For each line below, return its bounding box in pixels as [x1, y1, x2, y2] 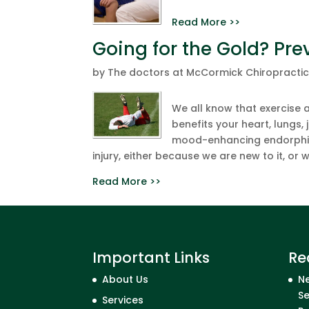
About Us [102, 272, 149, 286]
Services [102, 292, 144, 307]
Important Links [92, 247, 210, 268]
